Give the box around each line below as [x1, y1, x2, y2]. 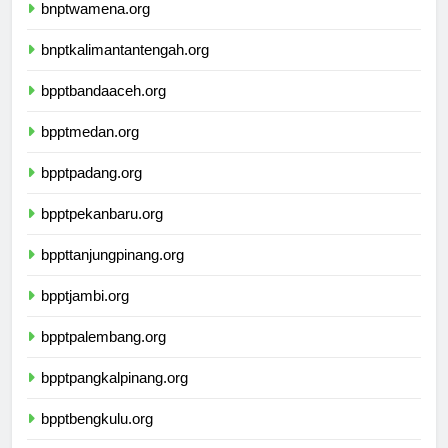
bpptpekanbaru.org [41, 223, 163, 241]
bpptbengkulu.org [41, 428, 153, 446]
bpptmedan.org [41, 141, 139, 159]
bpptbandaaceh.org [41, 100, 166, 118]
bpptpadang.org [41, 182, 142, 200]
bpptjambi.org [41, 305, 129, 323]
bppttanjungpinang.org [41, 264, 184, 282]
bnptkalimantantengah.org [41, 59, 209, 77]
